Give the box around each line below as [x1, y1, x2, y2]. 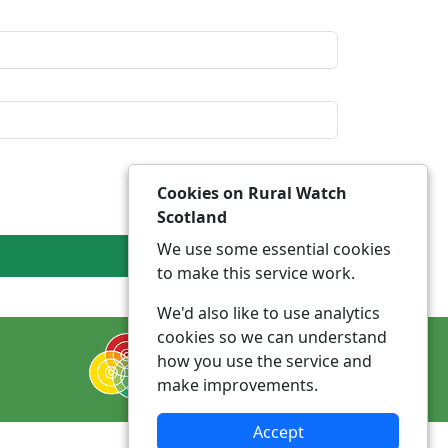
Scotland [157, 206, 227, 228]
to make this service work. [157, 262, 355, 284]
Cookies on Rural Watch [157, 182, 347, 204]
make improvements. [157, 374, 318, 396]
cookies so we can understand [157, 326, 387, 348]
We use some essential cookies [157, 238, 391, 260]
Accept [252, 421, 304, 443]
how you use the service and [157, 350, 372, 372]
